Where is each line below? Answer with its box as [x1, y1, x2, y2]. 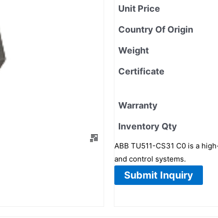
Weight [118, 45, 149, 55]
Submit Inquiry [124, 169, 193, 181]
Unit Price [118, 3, 160, 14]
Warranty [118, 100, 158, 110]
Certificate [118, 66, 164, 76]
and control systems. [114, 154, 186, 163]
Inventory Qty [118, 121, 177, 131]
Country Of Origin [118, 24, 193, 35]
